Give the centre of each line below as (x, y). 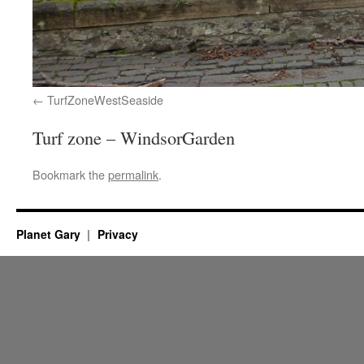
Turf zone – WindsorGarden (134, 138)
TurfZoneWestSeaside (105, 100)
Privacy (117, 234)
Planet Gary (50, 234)
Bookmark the (70, 175)
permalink (133, 175)
